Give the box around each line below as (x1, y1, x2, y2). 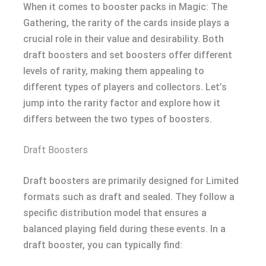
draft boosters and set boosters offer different (23, 49, 232, 61)
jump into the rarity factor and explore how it (23, 97, 220, 109)
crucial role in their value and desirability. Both (23, 33, 224, 45)
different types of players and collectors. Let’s (23, 81, 227, 93)
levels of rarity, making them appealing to (23, 65, 204, 77)
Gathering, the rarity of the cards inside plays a (23, 17, 229, 28)
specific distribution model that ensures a (23, 207, 207, 218)
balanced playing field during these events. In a (23, 223, 226, 235)
